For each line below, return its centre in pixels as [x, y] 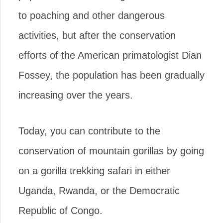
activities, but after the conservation [97, 35]
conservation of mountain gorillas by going [111, 151]
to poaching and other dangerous [92, 15]
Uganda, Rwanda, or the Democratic [99, 190]
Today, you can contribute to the [89, 131]
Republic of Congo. [60, 210]
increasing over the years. [76, 95]
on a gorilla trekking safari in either [94, 170]
